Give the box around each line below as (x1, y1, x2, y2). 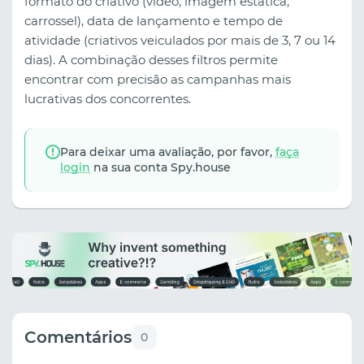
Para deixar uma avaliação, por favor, (60, 144, 275, 159)
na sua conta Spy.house (90, 159, 231, 175)
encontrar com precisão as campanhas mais (24, 71, 291, 87)
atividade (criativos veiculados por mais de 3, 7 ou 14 (24, 32, 336, 48)
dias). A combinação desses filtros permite (24, 51, 278, 67)
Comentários (24, 327, 132, 348)
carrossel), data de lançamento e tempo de (24, 12, 283, 28)
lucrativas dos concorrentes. (24, 90, 191, 106)
